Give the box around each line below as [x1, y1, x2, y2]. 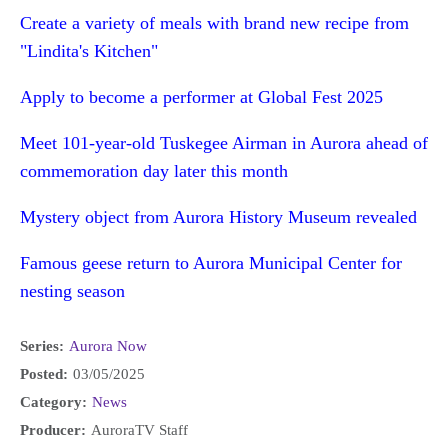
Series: [20, 337, 64, 354]
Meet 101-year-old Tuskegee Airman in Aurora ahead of [20, 133, 428, 153]
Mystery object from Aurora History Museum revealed [20, 207, 417, 227]
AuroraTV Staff [91, 422, 188, 438]
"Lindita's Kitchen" [20, 41, 158, 61]
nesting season [20, 281, 125, 301]
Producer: [20, 421, 86, 438]
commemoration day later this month [20, 161, 288, 181]
